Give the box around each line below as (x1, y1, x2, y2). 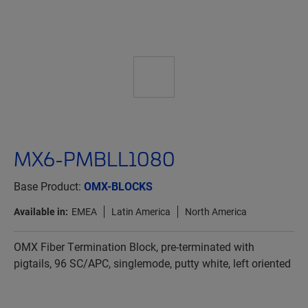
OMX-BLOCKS (84, 179, 153, 194)
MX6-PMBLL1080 (14, 145, 175, 173)
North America (185, 205, 247, 219)
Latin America (111, 205, 170, 219)
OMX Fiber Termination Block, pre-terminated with (14, 239, 254, 254)
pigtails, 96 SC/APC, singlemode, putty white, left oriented (14, 256, 291, 271)
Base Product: (14, 179, 84, 194)
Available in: (14, 205, 68, 219)
